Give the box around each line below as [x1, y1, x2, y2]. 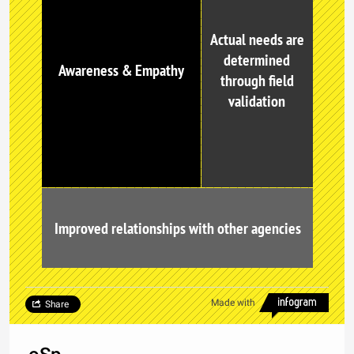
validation [228, 90, 286, 111]
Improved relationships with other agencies [54, 217, 301, 239]
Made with [211, 297, 255, 308]
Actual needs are [209, 28, 304, 50]
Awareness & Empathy [58, 59, 184, 81]
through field [220, 70, 294, 91]
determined [224, 49, 291, 70]
